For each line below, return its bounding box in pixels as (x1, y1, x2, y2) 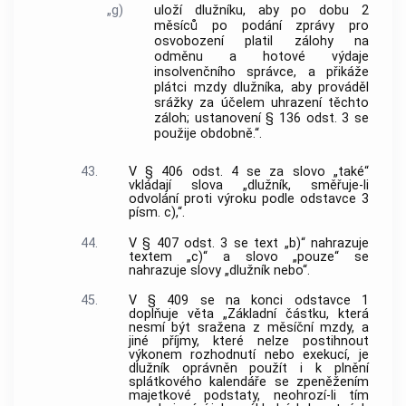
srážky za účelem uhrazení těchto (154, 95, 369, 111)
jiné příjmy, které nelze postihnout (128, 333, 369, 350)
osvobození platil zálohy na (154, 34, 369, 50)
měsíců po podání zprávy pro (154, 18, 369, 34)
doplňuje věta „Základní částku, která (128, 306, 369, 323)
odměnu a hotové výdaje (154, 49, 369, 65)
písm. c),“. (128, 204, 185, 220)
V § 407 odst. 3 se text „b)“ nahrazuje (128, 235, 369, 251)
